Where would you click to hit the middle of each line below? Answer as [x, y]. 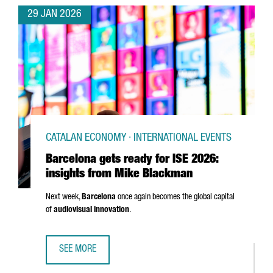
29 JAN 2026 [55, 15]
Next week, [64, 197]
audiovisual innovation [91, 210]
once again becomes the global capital [175, 197]
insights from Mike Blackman [119, 175]
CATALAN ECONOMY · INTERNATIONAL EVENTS [139, 138]
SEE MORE [78, 250]
